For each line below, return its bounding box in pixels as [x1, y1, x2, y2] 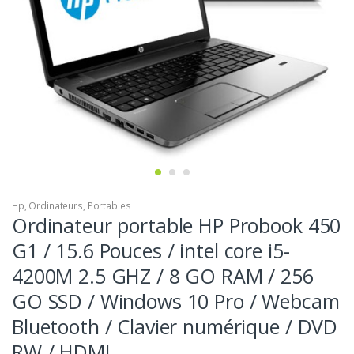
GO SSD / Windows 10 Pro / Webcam [12, 288, 340, 315]
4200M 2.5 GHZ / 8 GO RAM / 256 [12, 262, 314, 290]
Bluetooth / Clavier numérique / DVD [12, 313, 338, 341]
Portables [87, 199, 131, 213]
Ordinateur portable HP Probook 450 [12, 212, 341, 239]
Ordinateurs [28, 199, 83, 213]
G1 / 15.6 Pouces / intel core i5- [12, 237, 290, 265]
